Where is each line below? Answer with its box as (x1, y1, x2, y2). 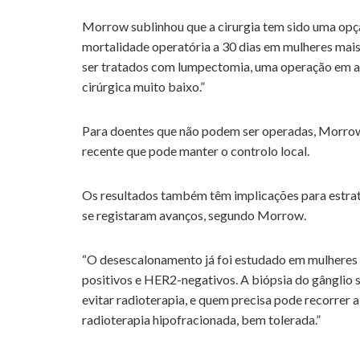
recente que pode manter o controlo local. (82, 143, 309, 159)
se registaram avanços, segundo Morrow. (82, 207, 306, 223)
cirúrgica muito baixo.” (82, 79, 205, 95)
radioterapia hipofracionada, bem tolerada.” (82, 312, 321, 328)
